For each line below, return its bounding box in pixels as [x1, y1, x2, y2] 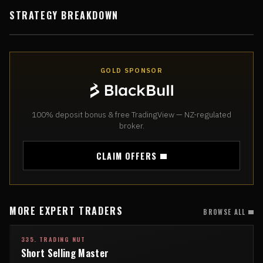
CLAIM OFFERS [96, 149, 157, 162]
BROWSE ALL [203, 207, 246, 217]
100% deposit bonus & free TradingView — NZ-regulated [32, 109, 231, 120]
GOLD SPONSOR [100, 66, 163, 75]
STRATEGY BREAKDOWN [9, 8, 119, 23]
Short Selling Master [21, 245, 109, 260]
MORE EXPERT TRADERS [9, 204, 123, 218]
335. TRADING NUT [21, 235, 86, 244]
